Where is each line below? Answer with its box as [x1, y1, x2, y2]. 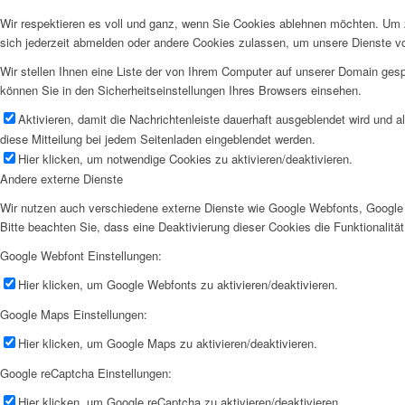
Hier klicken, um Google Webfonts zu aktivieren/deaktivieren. [18, 275, 338, 293]
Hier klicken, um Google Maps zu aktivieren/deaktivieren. [18, 334, 317, 352]
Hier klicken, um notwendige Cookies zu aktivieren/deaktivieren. [18, 149, 353, 167]
